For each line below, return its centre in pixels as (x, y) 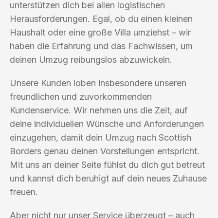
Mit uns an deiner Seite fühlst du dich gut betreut (107, 164)
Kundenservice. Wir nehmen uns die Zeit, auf (99, 110)
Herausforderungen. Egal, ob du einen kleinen (101, 18)
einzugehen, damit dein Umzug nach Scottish (100, 137)
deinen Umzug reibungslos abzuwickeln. (91, 59)
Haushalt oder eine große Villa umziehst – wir (100, 32)
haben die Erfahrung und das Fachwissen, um (101, 46)
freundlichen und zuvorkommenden (81, 96)
